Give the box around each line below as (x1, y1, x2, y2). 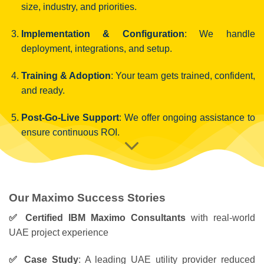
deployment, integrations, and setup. (21, 44, 172, 54)
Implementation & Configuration (21, 29, 184, 39)
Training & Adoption (21, 71, 111, 81)
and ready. (21, 85, 65, 96)
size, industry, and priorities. (21, 2, 137, 12)
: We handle (184, 29, 256, 39)
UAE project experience (9, 227, 108, 238)
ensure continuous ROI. (21, 127, 120, 137)
